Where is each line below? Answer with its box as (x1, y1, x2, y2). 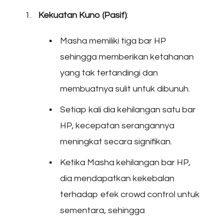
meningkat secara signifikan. (60, 137, 172, 146)
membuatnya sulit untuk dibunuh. (60, 84, 190, 93)
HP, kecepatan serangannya (60, 121, 174, 130)
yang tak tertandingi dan (60, 68, 158, 77)
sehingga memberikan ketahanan (60, 52, 194, 62)
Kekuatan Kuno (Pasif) (38, 10, 127, 20)
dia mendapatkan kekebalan (60, 173, 174, 183)
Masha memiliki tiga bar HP (60, 36, 166, 46)
